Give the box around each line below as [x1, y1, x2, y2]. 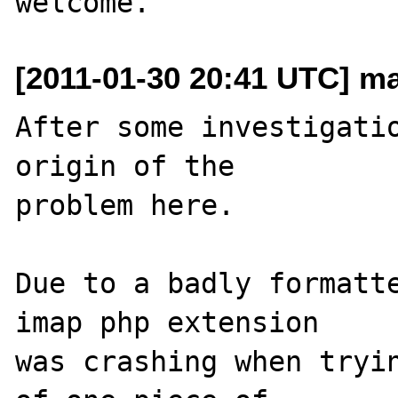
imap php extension [15, 306, 337, 338]
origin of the [15, 149, 252, 182]
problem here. [15, 188, 235, 221]
